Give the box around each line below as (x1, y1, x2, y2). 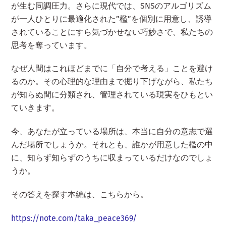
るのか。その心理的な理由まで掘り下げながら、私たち (11, 77, 213, 87)
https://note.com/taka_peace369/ (11, 213, 137, 223)
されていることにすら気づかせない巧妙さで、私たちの (11, 27, 213, 37)
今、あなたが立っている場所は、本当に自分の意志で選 (11, 127, 213, 137)
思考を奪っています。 (11, 40, 92, 50)
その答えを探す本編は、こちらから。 (11, 189, 149, 199)
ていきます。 (11, 103, 60, 113)
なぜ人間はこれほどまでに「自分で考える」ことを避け (11, 64, 213, 74)
